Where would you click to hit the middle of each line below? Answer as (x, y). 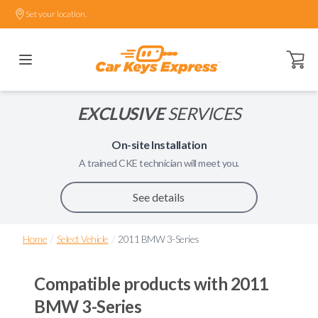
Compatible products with (132, 284)
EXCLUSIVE (120, 113)
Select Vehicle (82, 239)
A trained (99, 163)
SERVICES (203, 113)
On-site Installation (159, 144)
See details (159, 197)
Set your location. (56, 14)
